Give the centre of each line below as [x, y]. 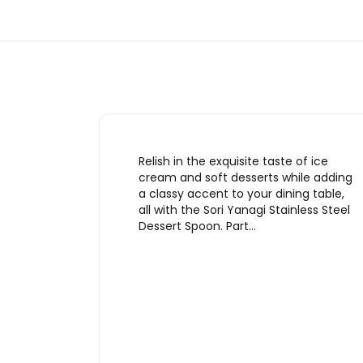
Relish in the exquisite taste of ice [233, 162]
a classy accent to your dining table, [241, 194]
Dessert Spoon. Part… [197, 226]
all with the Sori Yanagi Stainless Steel [244, 210]
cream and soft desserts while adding [246, 178]
